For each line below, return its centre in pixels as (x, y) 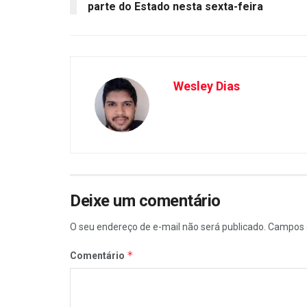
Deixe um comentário (145, 200)
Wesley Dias (207, 86)
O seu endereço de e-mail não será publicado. (168, 226)
